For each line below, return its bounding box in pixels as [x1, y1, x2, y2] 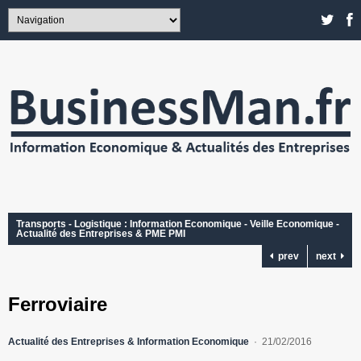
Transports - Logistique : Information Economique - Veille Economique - [16, 218, 339, 230]
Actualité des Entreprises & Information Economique [8, 336, 249, 348]
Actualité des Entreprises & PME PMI [16, 228, 185, 240]
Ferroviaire [8, 293, 107, 316]
